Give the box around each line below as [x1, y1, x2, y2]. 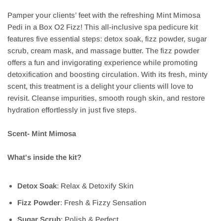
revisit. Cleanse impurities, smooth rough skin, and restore [7, 94, 205, 102]
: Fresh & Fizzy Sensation [60, 199, 147, 207]
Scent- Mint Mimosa [7, 130, 76, 138]
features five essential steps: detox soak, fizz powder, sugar [7, 35, 207, 43]
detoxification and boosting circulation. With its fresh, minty [7, 71, 208, 78]
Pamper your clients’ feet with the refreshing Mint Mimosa [7, 11, 200, 19]
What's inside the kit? [7, 153, 81, 161]
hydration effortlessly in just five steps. [7, 106, 137, 114]
